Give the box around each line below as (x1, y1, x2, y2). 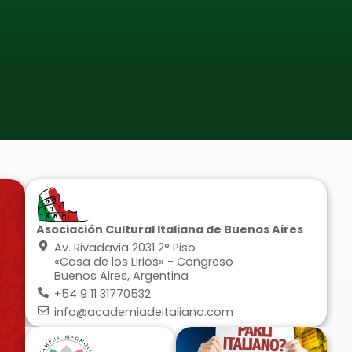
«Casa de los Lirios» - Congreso (53, 254, 233, 270)
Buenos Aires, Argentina (53, 268, 189, 284)
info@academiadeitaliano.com (53, 304, 233, 321)
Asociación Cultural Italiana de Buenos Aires (36, 222, 303, 238)
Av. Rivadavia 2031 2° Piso (53, 240, 196, 256)
